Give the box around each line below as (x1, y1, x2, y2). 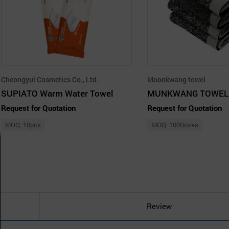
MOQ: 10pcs (5, 120, 41, 129)
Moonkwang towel (147, 74, 205, 84)
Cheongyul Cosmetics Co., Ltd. (1, 74, 99, 84)
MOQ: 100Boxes (151, 120, 198, 129)
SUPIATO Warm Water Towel (1, 87, 113, 99)
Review (146, 201, 172, 212)
